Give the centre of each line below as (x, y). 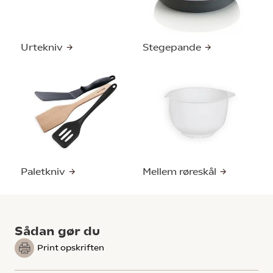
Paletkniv (44, 171)
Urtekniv (43, 47)
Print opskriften (71, 248)
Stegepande (173, 47)
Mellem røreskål (181, 171)
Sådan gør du (57, 231)
